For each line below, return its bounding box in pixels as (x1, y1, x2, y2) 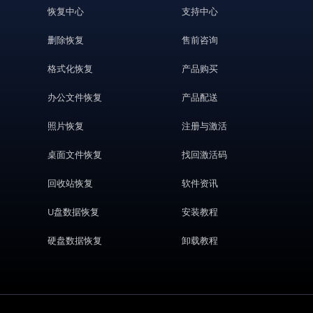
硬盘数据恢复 (48, 234, 103, 247)
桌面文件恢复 (48, 148, 103, 161)
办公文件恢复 (48, 91, 103, 103)
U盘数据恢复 (48, 205, 100, 218)
